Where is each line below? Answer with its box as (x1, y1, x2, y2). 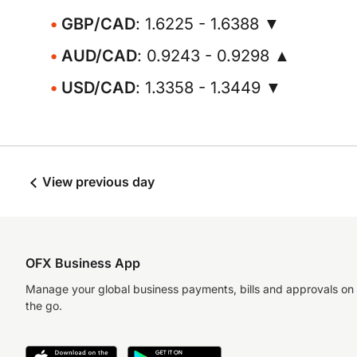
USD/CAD (61, 78, 135, 97)
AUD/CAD (61, 46, 137, 65)
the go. (25, 299, 62, 312)
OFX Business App (25, 255, 140, 271)
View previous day (39, 174, 155, 190)
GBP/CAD (61, 14, 135, 33)
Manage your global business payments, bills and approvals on (25, 282, 354, 296)
